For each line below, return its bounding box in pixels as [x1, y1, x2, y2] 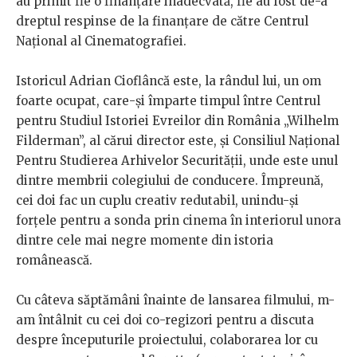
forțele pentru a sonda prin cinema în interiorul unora [16, 213, 341, 229]
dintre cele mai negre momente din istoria [16, 233, 273, 249]
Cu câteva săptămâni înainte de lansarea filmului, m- [16, 292, 335, 308]
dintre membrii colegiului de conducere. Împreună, [16, 173, 324, 189]
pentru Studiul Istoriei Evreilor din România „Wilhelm [16, 113, 339, 129]
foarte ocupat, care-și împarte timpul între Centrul [16, 93, 320, 109]
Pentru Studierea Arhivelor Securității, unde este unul [16, 153, 338, 169]
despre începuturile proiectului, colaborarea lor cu [16, 332, 318, 348]
